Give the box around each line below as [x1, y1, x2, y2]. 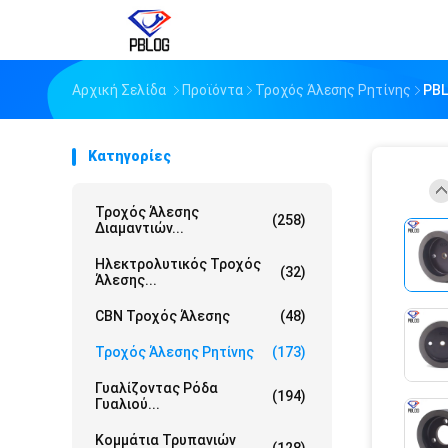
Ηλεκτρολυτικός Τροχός [95, 256, 261, 272]
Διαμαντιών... [95, 220, 184, 236]
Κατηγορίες [88, 148, 171, 164]
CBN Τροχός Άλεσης [95, 308, 230, 324]
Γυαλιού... [95, 396, 160, 412]
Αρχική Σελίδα [72, 82, 166, 98]
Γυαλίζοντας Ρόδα [95, 380, 218, 396]
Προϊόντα [182, 82, 243, 98]
